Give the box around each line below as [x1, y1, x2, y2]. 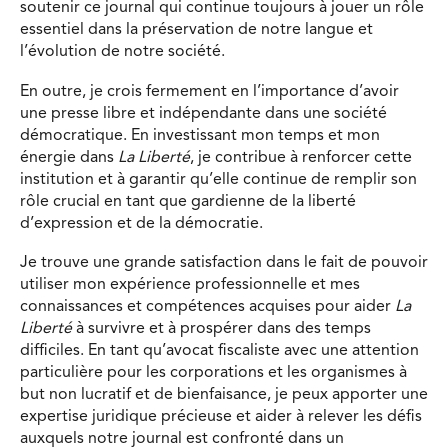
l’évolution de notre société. [20, 44, 229, 61]
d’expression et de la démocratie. [20, 215, 263, 232]
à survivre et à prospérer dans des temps [72, 321, 371, 338]
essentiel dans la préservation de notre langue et [20, 22, 373, 39]
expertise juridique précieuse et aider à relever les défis [20, 409, 422, 426]
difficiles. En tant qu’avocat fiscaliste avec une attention [20, 343, 419, 360]
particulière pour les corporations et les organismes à [20, 365, 407, 382]
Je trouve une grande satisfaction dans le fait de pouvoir [20, 255, 428, 272]
